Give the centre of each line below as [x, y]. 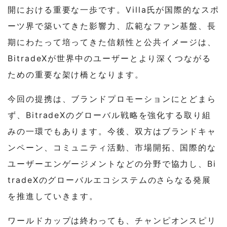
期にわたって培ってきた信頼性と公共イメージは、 [112, 42]
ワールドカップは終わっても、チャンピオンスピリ [112, 221]
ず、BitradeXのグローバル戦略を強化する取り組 [109, 115]
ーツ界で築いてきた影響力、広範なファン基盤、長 [112, 26]
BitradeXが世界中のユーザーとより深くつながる [109, 59]
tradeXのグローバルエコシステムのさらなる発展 [109, 180]
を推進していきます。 [53, 196]
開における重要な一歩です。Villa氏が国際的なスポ [113, 10]
